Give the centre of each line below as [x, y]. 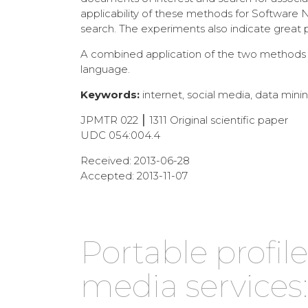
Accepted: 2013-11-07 [134, 175]
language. [105, 69]
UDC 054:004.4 [120, 135]
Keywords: [110, 94]
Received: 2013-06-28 [135, 160]
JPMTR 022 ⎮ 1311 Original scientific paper [184, 120]
